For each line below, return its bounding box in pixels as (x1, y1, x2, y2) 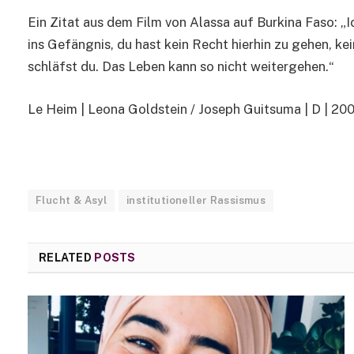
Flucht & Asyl (36, 194, 107, 207)
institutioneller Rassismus (126, 194, 266, 207)
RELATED (39, 251, 95, 265)
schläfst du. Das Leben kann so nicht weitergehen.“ (28, 58, 334, 74)
